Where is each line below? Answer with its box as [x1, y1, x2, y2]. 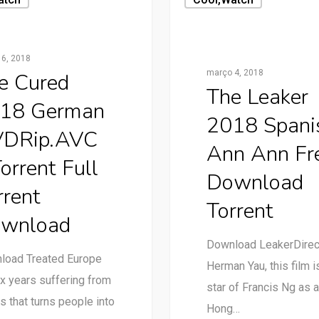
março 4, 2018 [206, 67, 263, 78]
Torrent [206, 196, 273, 226]
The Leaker [206, 82, 308, 112]
